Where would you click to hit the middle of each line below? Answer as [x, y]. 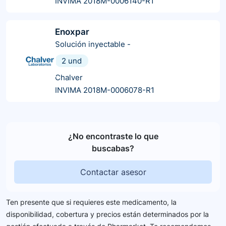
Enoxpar [72, 32]
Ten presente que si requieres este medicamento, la [91, 202]
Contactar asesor [113, 172]
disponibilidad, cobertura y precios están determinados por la [107, 214]
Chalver [69, 77]
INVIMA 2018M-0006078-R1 [105, 90]
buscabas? [113, 148]
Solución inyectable [90, 44]
